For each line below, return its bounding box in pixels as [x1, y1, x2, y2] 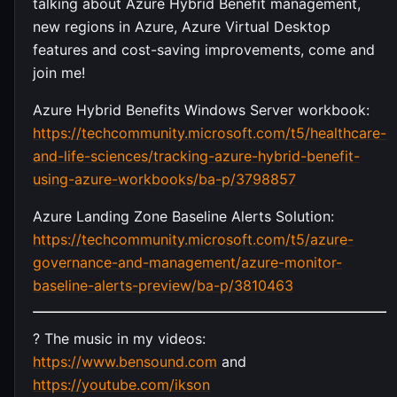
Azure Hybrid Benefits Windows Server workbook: [33, 100, 370, 119]
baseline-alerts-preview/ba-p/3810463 [33, 276, 293, 294]
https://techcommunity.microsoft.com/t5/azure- [33, 230, 354, 248]
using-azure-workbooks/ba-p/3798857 [33, 169, 296, 188]
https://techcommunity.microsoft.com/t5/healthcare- [33, 123, 386, 142]
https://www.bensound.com [33, 352, 217, 370]
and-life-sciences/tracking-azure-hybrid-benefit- [33, 146, 360, 165]
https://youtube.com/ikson [33, 375, 210, 393]
